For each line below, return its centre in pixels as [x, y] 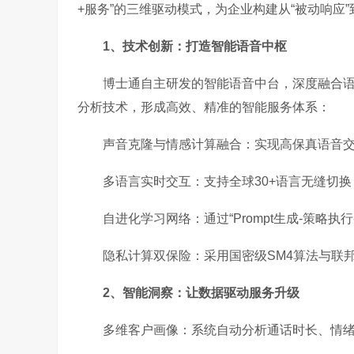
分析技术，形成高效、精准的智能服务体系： [204, 107]
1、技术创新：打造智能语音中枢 [195, 46]
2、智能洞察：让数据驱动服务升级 [201, 293]
